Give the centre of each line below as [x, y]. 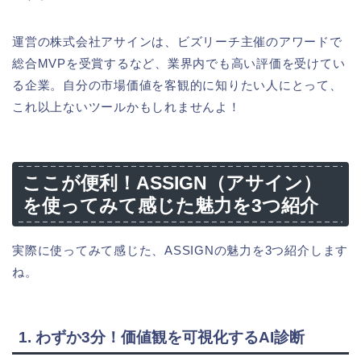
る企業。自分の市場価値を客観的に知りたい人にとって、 [177, 85]
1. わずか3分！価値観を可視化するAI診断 [162, 338]
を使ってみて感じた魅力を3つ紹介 [170, 205]
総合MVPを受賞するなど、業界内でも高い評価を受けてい [179, 64]
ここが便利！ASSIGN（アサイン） [172, 183]
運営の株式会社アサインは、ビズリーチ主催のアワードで [177, 42]
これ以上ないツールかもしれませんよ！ [127, 107]
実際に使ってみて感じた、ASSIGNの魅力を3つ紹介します [180, 250]
